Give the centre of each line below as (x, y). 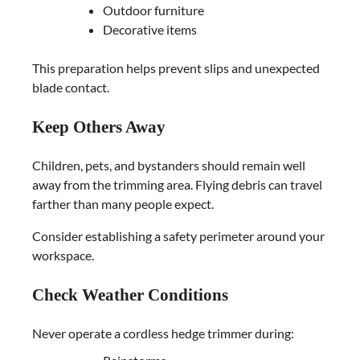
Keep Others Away (99, 127)
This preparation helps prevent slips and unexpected (176, 68)
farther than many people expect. (123, 203)
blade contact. (71, 88)
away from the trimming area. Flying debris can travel (177, 184)
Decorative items (150, 30)
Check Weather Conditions (130, 294)
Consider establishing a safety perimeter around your (178, 235)
